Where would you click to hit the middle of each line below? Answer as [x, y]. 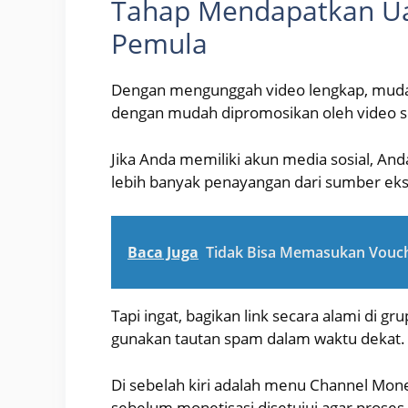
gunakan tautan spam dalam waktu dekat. [258, 339]
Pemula [159, 44]
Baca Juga [163, 253]
